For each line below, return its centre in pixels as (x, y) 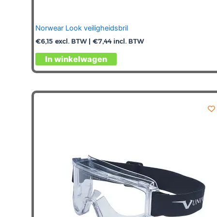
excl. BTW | (73, 41)
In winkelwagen (76, 59)
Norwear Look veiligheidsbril (82, 28)
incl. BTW (128, 41)
